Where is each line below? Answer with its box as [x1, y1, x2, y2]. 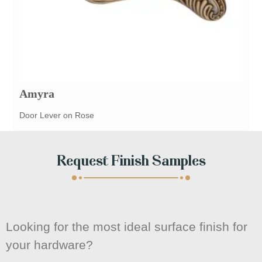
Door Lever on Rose [19, 111, 95, 120]
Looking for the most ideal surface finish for [6, 220, 247, 234]
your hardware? [6, 238, 93, 252]
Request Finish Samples [56, 155, 206, 170]
